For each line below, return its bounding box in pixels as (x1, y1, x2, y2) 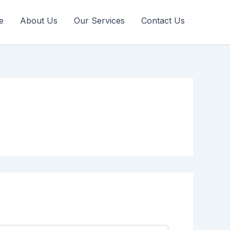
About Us (20, 15, 57, 26)
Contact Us (141, 15, 185, 26)
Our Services (74, 15, 125, 26)
